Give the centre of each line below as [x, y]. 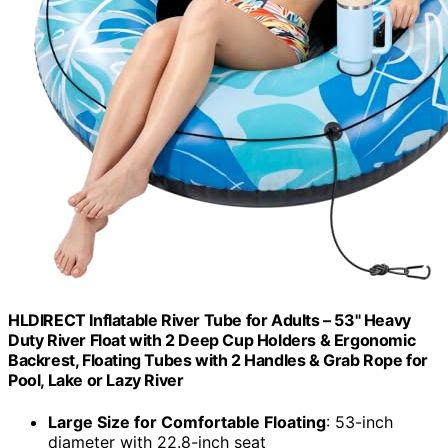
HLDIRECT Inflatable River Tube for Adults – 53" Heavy [209, 320]
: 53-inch [359, 421]
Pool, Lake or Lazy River [96, 380]
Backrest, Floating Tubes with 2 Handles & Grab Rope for [218, 360]
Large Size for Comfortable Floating [187, 421]
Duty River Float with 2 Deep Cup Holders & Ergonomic [212, 340]
